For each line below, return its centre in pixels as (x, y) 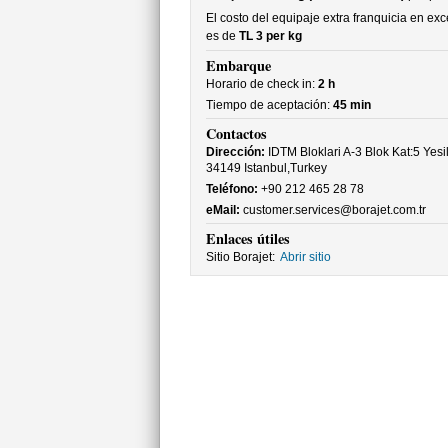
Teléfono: (231, 189)
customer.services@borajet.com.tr (332, 210)
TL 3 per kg (270, 36)
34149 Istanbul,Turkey (266, 168)
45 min (351, 105)
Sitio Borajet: (240, 257)
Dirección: (235, 152)
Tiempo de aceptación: (269, 105)
